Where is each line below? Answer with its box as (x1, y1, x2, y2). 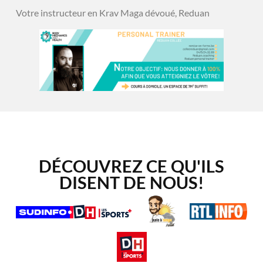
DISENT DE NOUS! (59, 173, 204, 193)
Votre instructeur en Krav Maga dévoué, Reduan (15, 6, 210, 18)
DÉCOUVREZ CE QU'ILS (39, 156, 224, 177)
